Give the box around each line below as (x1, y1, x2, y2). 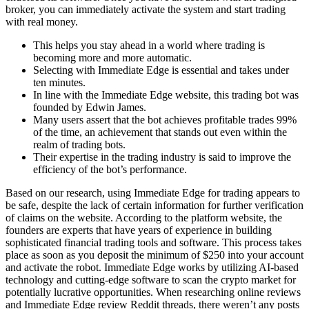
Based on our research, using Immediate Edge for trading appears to (6, 187, 300, 199)
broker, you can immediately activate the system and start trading (6, 3, 286, 16)
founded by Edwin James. (33, 101, 146, 114)
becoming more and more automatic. (33, 52, 192, 64)
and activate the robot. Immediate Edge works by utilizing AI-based (6, 261, 299, 274)
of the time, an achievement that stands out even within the (33, 126, 287, 139)
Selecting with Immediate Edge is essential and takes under (33, 64, 289, 77)
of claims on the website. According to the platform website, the (6, 212, 282, 224)
